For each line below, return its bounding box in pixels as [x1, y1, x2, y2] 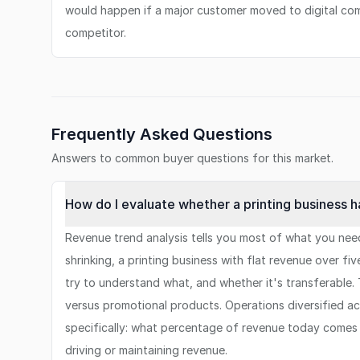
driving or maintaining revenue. [65, 343, 227, 357]
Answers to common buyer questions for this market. [51, 151, 333, 165]
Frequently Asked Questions [51, 125, 272, 144]
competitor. [65, 26, 126, 39]
